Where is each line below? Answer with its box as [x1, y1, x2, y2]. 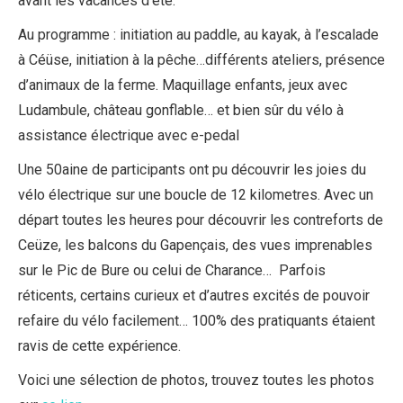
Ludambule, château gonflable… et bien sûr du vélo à [18, 102, 344, 119]
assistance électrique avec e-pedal [18, 127, 239, 144]
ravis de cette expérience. [18, 337, 181, 354]
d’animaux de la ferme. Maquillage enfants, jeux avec [18, 76, 347, 94]
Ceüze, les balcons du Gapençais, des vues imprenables [18, 237, 372, 254]
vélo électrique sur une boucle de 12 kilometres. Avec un [18, 186, 373, 203]
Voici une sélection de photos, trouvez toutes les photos [18, 372, 374, 389]
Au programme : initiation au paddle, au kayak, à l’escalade [18, 26, 379, 43]
